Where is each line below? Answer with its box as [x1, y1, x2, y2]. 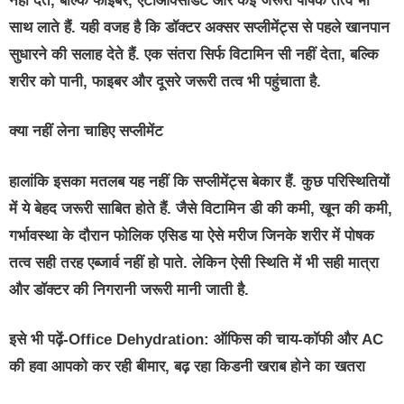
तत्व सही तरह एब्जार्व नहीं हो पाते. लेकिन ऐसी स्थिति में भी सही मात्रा [9, 253, 379, 271]
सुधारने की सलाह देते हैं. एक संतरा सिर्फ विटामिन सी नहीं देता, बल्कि [9, 45, 379, 63]
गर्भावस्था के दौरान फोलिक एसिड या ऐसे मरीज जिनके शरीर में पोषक [9, 226, 374, 244]
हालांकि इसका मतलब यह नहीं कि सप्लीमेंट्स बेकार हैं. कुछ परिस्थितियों [9, 172, 390, 190]
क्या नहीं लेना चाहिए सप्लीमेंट [9, 123, 163, 141]
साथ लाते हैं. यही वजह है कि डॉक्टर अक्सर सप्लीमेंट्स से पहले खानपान [9, 18, 390, 36]
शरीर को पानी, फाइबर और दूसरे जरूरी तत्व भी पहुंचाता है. [9, 72, 321, 90]
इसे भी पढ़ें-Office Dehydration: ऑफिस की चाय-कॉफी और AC [9, 331, 383, 349]
